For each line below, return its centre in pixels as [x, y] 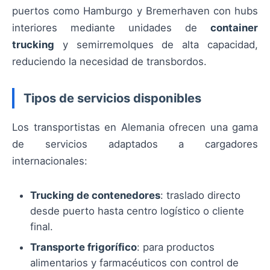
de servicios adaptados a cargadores [135, 144]
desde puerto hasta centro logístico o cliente [137, 211]
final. [42, 227]
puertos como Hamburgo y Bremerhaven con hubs [135, 11]
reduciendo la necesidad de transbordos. [109, 61]
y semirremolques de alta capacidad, [156, 45]
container [234, 28]
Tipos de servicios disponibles [112, 98]
